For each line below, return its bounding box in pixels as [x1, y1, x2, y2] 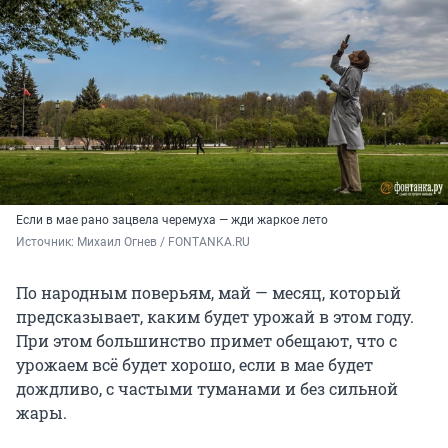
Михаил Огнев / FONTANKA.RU [77, 235, 250, 250]
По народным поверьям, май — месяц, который [16, 282, 401, 304]
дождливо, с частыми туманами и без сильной [16, 378, 398, 400]
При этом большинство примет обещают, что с [16, 330, 397, 352]
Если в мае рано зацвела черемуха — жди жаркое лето [16, 213, 328, 228]
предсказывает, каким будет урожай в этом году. [16, 306, 414, 328]
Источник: [16, 235, 77, 250]
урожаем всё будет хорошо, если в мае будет [16, 354, 373, 376]
